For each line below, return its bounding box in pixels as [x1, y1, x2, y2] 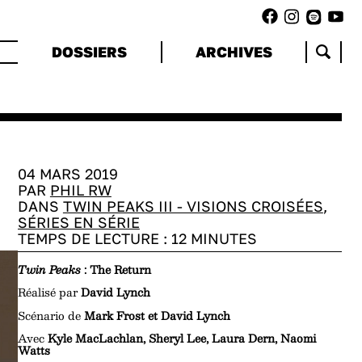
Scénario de [17, 305, 84, 325]
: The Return [83, 259, 151, 279]
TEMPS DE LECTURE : [17, 229, 171, 247]
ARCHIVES [196, 43, 273, 61]
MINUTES [186, 229, 257, 247]
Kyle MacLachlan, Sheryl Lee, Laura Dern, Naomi [47, 329, 316, 347]
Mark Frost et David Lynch [83, 305, 230, 325]
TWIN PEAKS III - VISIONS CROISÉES [62, 197, 323, 215]
